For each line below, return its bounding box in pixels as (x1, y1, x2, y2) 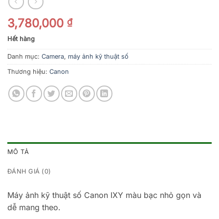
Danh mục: (7, 53, 42, 61)
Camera (42, 53, 64, 61)
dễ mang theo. (7, 202, 61, 213)
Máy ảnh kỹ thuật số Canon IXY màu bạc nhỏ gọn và (7, 190, 201, 200)
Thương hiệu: (7, 68, 49, 76)
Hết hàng (7, 35, 35, 43)
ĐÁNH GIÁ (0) (7, 168, 51, 175)
